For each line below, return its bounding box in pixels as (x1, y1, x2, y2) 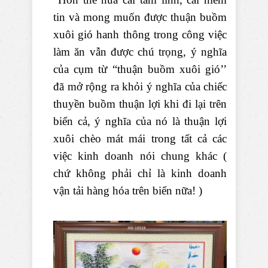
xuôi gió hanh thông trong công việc (53, 28, 227, 41)
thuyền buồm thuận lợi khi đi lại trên (53, 98, 227, 111)
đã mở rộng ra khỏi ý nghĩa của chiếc (53, 80, 227, 93)
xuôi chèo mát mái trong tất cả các (53, 132, 227, 145)
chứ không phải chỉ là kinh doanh (53, 167, 227, 180)
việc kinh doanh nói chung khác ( (53, 150, 227, 163)
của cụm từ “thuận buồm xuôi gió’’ (53, 63, 227, 76)
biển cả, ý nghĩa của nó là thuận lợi (53, 115, 227, 128)
